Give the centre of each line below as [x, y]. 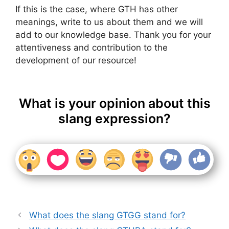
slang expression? [114, 118]
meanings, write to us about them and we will [109, 22]
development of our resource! [76, 61]
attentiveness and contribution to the [91, 48]
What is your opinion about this [114, 103]
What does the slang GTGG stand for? [108, 215]
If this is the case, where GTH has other [97, 9]
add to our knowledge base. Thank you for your [113, 35]
